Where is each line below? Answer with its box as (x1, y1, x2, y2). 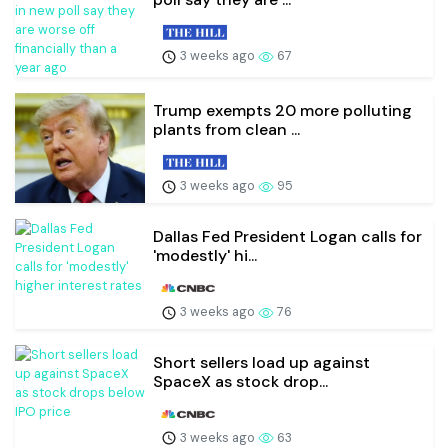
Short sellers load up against (153, 351, 370, 373)
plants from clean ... (153, 119, 300, 141)
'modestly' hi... (153, 245, 257, 267)
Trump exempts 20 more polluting (153, 100, 412, 122)
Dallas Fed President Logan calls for (153, 226, 422, 248)
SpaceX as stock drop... (153, 370, 328, 392)
